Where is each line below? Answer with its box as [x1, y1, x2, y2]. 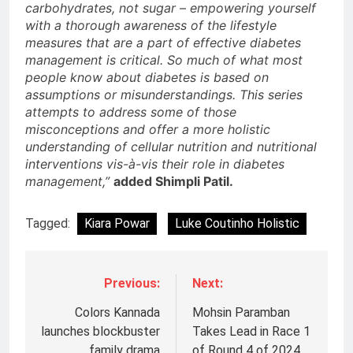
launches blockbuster [41, 323, 160, 339]
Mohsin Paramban [192, 304, 290, 320]
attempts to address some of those [25, 103, 236, 120]
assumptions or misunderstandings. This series [25, 86, 303, 102]
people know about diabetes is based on [25, 69, 269, 85]
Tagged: [25, 215, 73, 231]
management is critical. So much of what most [25, 51, 303, 68]
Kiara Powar [84, 215, 150, 231]
